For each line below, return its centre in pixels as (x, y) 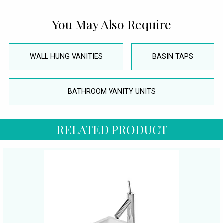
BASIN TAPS (173, 57)
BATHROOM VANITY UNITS (111, 92)
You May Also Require (111, 24)
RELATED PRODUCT (111, 129)
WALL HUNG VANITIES (66, 57)
